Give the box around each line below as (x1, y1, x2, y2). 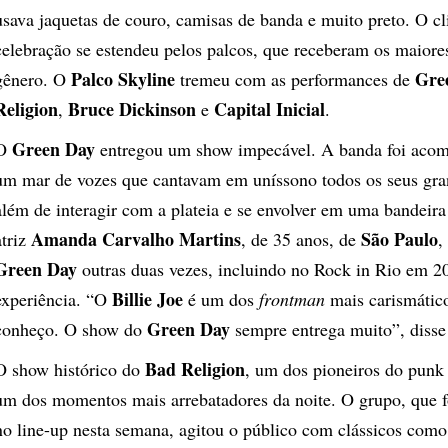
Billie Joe (112, 285, 183, 312)
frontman (259, 286, 325, 311)
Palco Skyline (71, 65, 175, 92)
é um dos (183, 286, 259, 311)
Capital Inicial (214, 95, 325, 122)
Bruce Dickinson (68, 95, 196, 122)
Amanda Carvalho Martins (31, 225, 241, 252)
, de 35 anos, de (241, 226, 361, 251)
